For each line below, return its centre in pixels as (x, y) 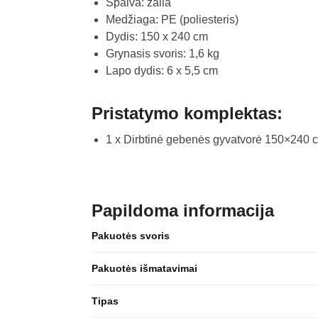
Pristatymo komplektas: (187, 114)
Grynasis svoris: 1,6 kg (162, 54)
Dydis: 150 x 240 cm (157, 37)
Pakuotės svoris (130, 235)
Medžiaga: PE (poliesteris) (172, 20)
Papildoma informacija (182, 210)
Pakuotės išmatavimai (144, 268)
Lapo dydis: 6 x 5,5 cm (161, 71)
